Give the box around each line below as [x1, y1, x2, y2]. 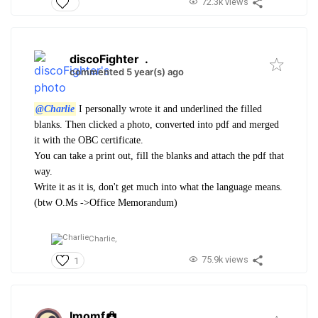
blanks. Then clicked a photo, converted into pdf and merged [34, 119, 279, 130]
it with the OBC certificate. [34, 134, 143, 146]
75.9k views [201, 254, 248, 265]
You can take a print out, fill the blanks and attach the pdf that [34, 150, 284, 161]
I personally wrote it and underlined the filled [75, 103, 262, 114]
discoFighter [70, 51, 139, 66]
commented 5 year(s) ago [70, 65, 184, 77]
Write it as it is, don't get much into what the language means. [34, 181, 283, 192]
